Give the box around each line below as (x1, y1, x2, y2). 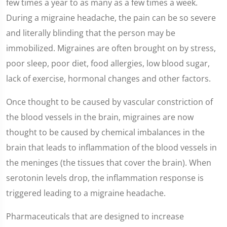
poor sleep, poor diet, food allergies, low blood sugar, (6, 58, 210, 69)
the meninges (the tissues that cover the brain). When (6, 157, 211, 168)
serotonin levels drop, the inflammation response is (6, 172, 204, 183)
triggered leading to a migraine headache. (6, 187, 166, 199)
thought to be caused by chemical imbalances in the (6, 127, 205, 138)
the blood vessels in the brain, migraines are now (6, 111, 194, 123)
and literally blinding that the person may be (6, 27, 175, 39)
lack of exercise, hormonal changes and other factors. (6, 73, 211, 84)
